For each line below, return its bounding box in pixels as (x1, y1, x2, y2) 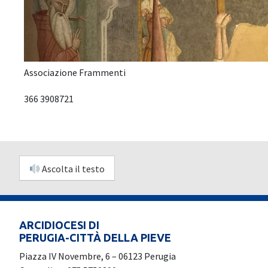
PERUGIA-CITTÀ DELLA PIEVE (19, 231, 171, 243)
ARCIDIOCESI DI (19, 218, 99, 231)
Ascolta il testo (40, 163, 105, 175)
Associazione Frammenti (24, 66, 126, 79)
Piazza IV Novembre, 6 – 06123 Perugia (19, 249, 176, 262)
